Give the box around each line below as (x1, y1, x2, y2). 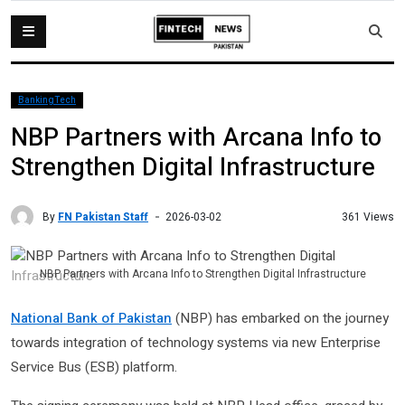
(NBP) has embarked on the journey (172, 307, 389, 328)
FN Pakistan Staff (58, 208, 148, 225)
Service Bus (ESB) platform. (11, 356, 177, 377)
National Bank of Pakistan (11, 307, 172, 328)
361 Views (342, 208, 394, 225)
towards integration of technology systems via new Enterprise (11, 332, 381, 353)
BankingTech (18, 94, 76, 107)
